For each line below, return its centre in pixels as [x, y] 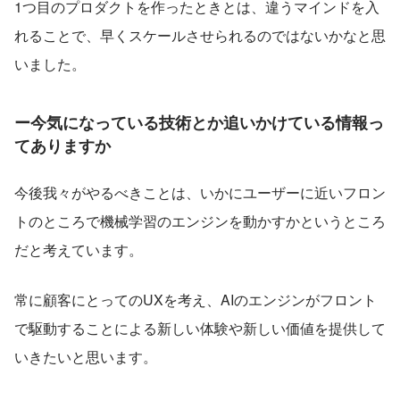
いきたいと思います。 [86, 356]
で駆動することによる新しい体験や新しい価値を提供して [200, 328]
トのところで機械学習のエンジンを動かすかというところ [200, 221]
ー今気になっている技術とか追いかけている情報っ [199, 122]
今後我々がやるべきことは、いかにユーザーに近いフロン [200, 192]
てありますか [62, 145]
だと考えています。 [79, 249]
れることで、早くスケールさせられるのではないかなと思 [200, 35]
